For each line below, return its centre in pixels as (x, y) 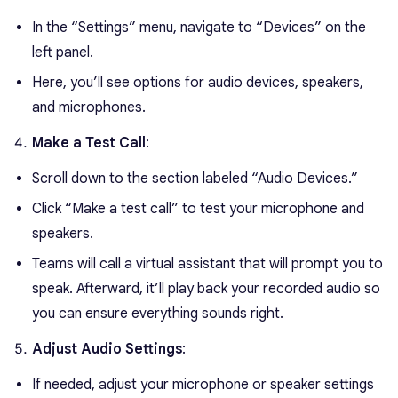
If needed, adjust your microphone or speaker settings (203, 385)
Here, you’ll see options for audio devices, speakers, (198, 83)
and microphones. (89, 108)
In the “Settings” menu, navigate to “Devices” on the (199, 28)
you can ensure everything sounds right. (158, 314)
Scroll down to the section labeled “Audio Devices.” (195, 179)
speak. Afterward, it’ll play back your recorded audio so (206, 289)
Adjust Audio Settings (107, 350)
